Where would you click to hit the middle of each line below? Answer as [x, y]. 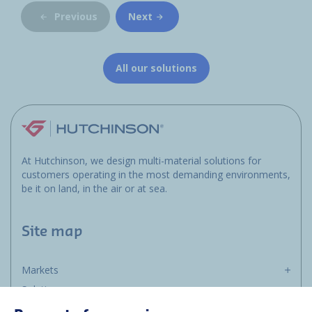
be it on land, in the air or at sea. [94, 188]
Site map [52, 232]
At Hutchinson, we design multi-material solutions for [141, 160]
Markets [40, 270]
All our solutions [156, 68]
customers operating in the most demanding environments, [156, 174]
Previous [76, 16]
